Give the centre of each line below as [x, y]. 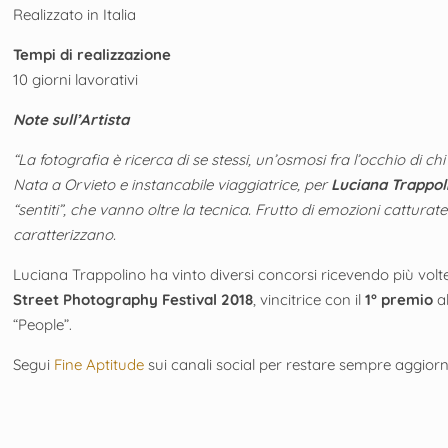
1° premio [399, 299]
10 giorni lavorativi [76, 79]
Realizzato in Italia [75, 14]
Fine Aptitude [99, 364]
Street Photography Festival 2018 [133, 299]
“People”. [43, 324]
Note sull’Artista [71, 119]
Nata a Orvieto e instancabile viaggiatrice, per [172, 184]
